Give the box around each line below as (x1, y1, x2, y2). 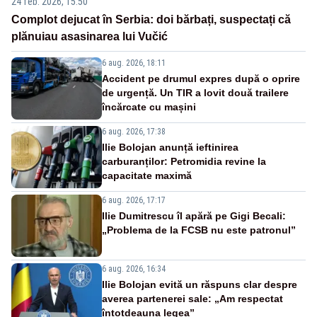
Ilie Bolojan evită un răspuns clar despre (102, 278, 297, 290)
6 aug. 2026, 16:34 (102, 263, 166, 274)
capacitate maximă (102, 169, 192, 181)
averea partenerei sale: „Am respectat (102, 292, 283, 304)
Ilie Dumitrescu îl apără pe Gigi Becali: (102, 209, 286, 221)
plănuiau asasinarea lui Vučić (11, 30, 168, 42)
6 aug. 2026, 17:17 (102, 195, 166, 205)
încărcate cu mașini (102, 100, 196, 113)
